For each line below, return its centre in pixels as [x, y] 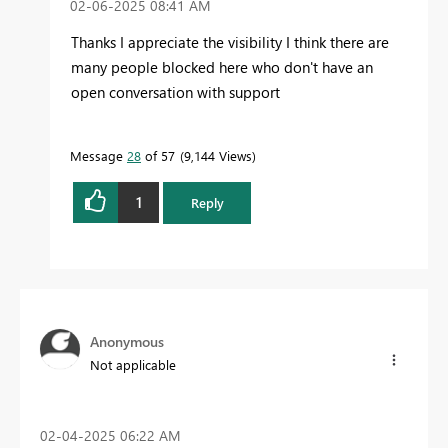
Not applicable [133, 364]
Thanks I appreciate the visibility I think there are [230, 41]
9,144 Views [218, 155]
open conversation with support [175, 91]
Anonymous [127, 341]
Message [98, 155]
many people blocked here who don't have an [222, 66]
